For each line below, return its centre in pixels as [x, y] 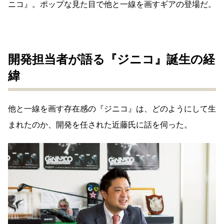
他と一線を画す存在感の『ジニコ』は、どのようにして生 [112, 108]
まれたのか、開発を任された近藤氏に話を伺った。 [100, 124]
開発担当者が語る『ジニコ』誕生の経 [111, 59]
